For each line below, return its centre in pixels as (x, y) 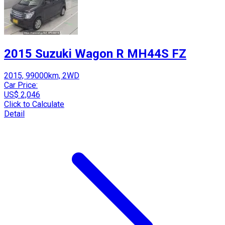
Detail (14, 114)
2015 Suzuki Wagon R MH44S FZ (95, 53)
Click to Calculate (34, 104)
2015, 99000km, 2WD (42, 75)
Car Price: (21, 85)
